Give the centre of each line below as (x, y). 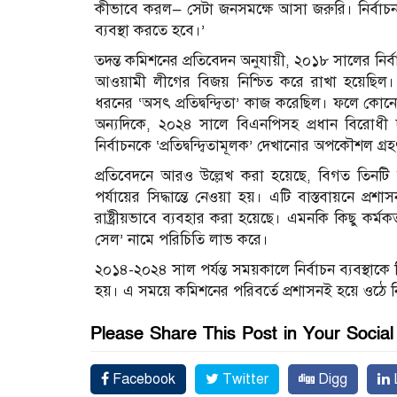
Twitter (244, 379)
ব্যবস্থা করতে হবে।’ (150, 30)
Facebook (142, 379)
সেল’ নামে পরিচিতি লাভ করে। (182, 239)
